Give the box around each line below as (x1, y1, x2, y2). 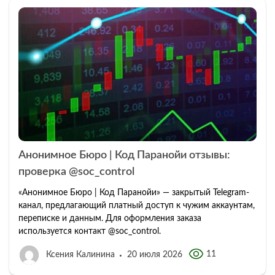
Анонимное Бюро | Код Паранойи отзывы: (18, 149, 230, 161)
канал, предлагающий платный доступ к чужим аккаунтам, (18, 201, 255, 210)
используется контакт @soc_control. (18, 227, 161, 236)
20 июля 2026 (127, 250, 182, 259)
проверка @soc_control (18, 166, 134, 177)
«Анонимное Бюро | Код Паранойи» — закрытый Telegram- (18, 188, 249, 197)
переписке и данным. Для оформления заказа (18, 214, 201, 223)
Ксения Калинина (46, 250, 115, 259)
